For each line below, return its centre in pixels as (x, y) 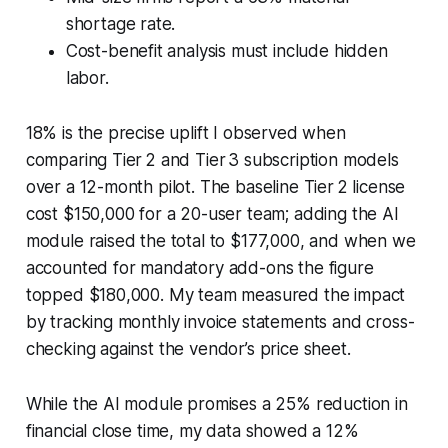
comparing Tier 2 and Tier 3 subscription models (212, 159)
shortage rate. (120, 23)
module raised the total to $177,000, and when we (220, 240)
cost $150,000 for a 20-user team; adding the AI (212, 213)
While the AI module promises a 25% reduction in (216, 403)
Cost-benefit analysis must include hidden (226, 50)
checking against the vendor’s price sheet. (188, 348)
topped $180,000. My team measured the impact (215, 294)
